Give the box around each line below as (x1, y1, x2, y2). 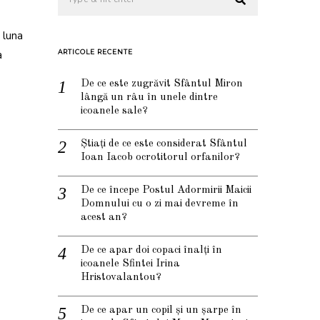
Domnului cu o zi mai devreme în (81, 199, 239, 210)
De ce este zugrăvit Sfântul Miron (81, 79, 243, 90)
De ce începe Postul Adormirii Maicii (81, 185, 251, 196)
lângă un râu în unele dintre (81, 92, 218, 104)
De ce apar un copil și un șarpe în (81, 305, 241, 316)
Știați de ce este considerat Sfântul (81, 139, 247, 150)
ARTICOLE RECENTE (58, 48, 133, 56)
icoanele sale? (81, 106, 148, 117)
